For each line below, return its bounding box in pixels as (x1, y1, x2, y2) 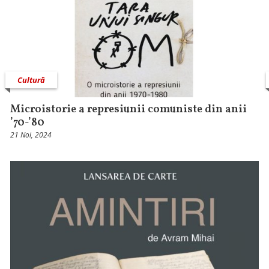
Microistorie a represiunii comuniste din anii (10, 101, 247, 117)
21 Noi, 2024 (10, 129, 52, 140)
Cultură (17, 74, 46, 85)
